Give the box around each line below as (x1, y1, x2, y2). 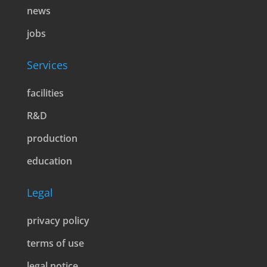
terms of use (26, 237, 84, 250)
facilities (26, 86, 64, 100)
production (26, 132, 77, 145)
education (26, 154, 72, 167)
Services (26, 58, 68, 72)
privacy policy (26, 214, 89, 227)
